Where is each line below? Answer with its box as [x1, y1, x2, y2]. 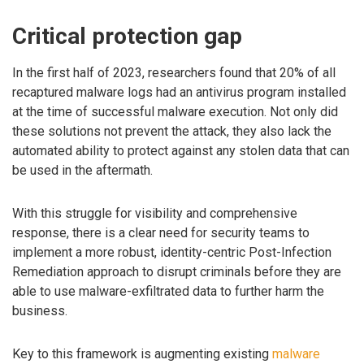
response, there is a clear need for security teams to [12, 225, 310, 241]
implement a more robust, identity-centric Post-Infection [12, 245, 331, 261]
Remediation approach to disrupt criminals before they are [12, 264, 341, 280]
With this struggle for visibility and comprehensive [12, 206, 297, 222]
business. [12, 303, 67, 319]
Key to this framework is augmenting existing [12, 345, 272, 362]
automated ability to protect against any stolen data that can [12, 143, 349, 159]
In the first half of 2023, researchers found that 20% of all [12, 65, 336, 81]
